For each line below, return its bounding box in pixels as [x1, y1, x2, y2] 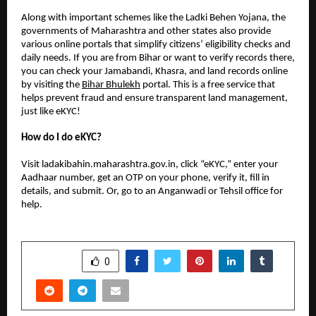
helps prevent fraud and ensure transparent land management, [21, 92, 288, 104]
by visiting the [21, 79, 82, 90]
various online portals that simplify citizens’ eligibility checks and [21, 39, 291, 50]
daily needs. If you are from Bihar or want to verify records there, [21, 52, 295, 63]
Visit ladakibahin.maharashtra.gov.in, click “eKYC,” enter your [21, 159, 278, 170]
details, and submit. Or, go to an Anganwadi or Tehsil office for [21, 186, 283, 197]
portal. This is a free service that [140, 79, 275, 90]
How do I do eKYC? [21, 133, 102, 144]
